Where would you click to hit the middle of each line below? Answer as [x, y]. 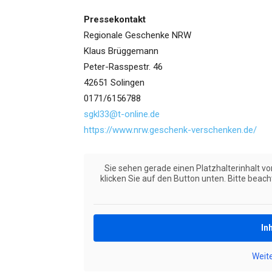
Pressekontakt [115, 20]
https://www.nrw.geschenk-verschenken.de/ [170, 130]
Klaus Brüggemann [121, 51]
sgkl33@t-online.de [122, 114]
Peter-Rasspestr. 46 [123, 67]
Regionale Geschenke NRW [138, 36]
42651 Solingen [114, 83]
